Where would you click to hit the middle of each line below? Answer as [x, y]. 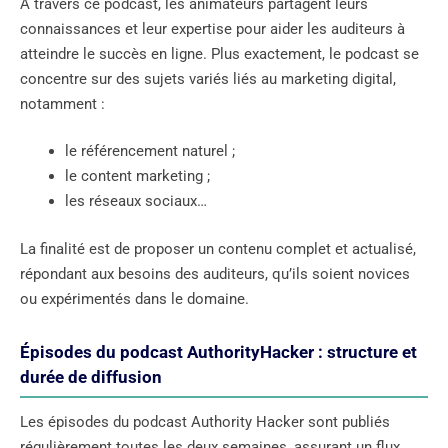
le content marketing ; [137, 176]
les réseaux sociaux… [136, 201]
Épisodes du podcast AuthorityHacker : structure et [218, 351]
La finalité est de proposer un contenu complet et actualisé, [218, 248]
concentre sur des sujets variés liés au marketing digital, [208, 78]
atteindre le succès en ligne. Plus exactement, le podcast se [219, 53]
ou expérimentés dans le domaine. [134, 298]
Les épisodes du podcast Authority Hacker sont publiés [205, 421]
